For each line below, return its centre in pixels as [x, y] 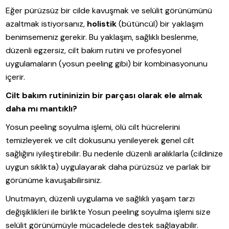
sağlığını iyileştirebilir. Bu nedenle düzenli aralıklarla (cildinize [114, 154]
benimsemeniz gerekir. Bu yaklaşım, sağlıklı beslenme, [102, 37]
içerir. [16, 77]
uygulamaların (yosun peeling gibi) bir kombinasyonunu [107, 64]
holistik [102, 24]
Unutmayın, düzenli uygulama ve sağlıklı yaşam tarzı [100, 199]
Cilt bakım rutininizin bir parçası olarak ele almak [104, 96]
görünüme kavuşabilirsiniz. [54, 180]
